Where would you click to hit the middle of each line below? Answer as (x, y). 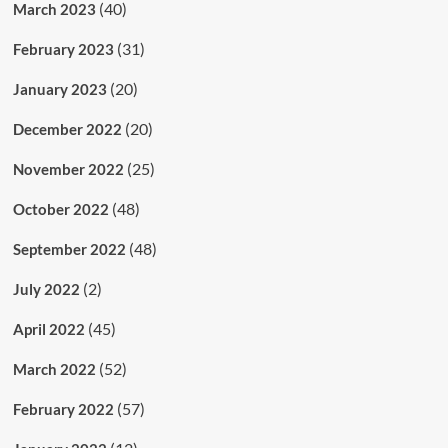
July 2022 (46, 288)
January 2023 (59, 88)
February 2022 (63, 408)
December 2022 (67, 128)
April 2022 (48, 328)
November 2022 (68, 168)
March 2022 (54, 368)
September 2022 (69, 248)
